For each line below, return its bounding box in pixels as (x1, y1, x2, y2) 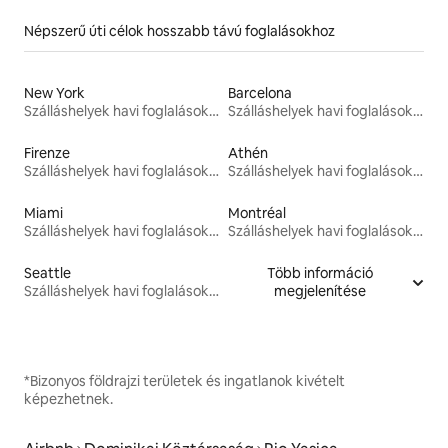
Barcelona (228, 84, 292, 103)
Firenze (24, 144, 70, 163)
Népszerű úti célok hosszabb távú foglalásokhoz (24, 22, 335, 41)
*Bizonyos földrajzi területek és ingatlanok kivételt (24, 372, 345, 391)
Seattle (24, 264, 71, 283)
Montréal (228, 204, 286, 223)
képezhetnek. (24, 390, 113, 409)
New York (24, 84, 85, 103)
